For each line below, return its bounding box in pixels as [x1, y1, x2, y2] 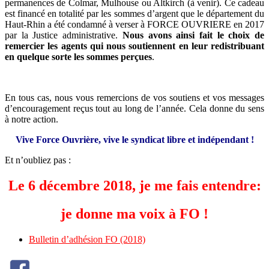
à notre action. [5, 114, 58, 125]
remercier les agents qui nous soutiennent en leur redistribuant [5, 41, 264, 52]
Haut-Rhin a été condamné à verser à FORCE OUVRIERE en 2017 [5, 19, 264, 30]
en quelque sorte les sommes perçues [5, 52, 152, 62]
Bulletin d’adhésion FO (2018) [29, 234, 145, 244]
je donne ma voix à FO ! [61, 205, 208, 222]
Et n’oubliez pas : [5, 155, 71, 166]
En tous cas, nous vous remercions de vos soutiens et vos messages [5, 92, 264, 103]
